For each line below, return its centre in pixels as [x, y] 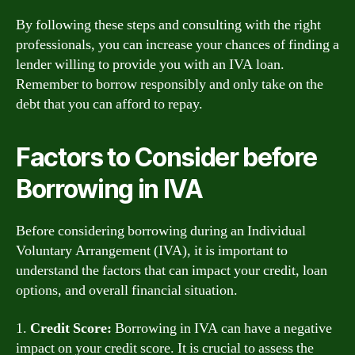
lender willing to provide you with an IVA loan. [150, 65]
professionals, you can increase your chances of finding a [177, 45]
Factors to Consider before [166, 157]
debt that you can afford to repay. [109, 104]
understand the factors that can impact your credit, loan [172, 271]
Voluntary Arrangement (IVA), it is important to [152, 251]
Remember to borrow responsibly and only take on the [170, 84]
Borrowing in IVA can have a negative [222, 328]
